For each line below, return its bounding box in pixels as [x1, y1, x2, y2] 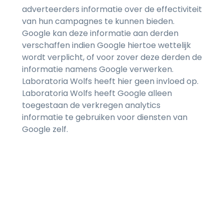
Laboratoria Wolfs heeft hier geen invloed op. [22, 75, 198, 87]
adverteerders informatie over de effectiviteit [22, 3, 202, 15]
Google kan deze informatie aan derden [22, 27, 178, 39]
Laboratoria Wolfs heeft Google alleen [22, 87, 172, 99]
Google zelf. [22, 123, 68, 135]
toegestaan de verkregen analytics [22, 99, 160, 111]
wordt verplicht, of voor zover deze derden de [22, 51, 202, 63]
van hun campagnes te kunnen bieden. [22, 15, 174, 27]
